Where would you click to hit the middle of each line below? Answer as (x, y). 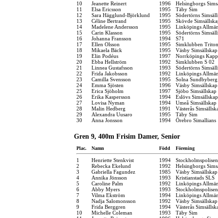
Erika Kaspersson (111, 97)
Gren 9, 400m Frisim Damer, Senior (127, 136)
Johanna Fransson (111, 38)
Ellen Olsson (106, 44)
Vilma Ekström (108, 195)
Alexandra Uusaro (112, 114)
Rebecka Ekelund (111, 166)
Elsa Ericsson (106, 9)
